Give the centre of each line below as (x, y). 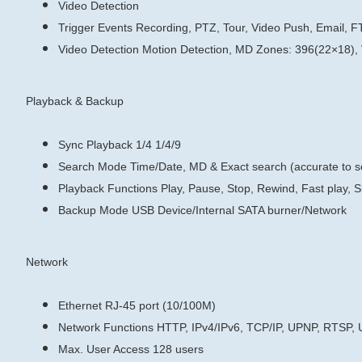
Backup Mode (93, 210)
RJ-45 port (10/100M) (160, 305)
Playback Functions (108, 188)
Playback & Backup (75, 101)
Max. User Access (104, 349)
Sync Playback (95, 145)
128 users (178, 349)
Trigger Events (95, 27)
